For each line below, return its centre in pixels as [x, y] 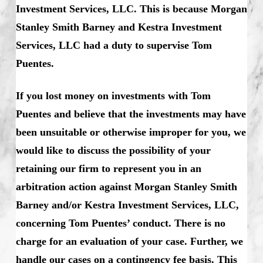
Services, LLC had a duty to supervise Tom [114, 45]
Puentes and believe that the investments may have [131, 114]
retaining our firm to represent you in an [108, 168]
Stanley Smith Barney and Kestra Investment [119, 27]
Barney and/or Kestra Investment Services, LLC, [127, 205]
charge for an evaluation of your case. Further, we [129, 241]
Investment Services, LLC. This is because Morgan [131, 9]
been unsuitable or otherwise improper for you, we [131, 132]
